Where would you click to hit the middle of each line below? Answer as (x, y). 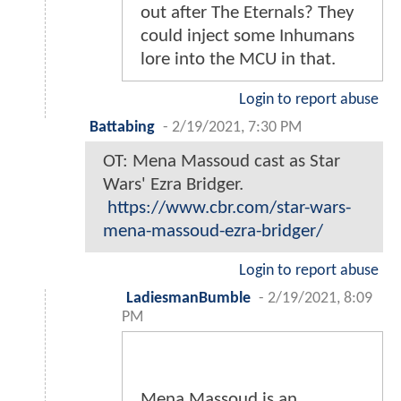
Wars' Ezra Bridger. (173, 185)
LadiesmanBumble (188, 299)
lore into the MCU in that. (238, 60)
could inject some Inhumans (247, 37)
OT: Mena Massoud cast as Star (222, 162)
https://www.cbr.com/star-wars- (229, 209)
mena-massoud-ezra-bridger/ (213, 232)
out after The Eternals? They (247, 13)
